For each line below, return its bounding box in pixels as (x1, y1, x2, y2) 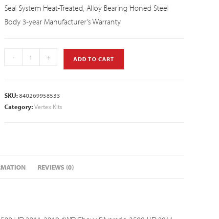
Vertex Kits (34, 103, 63, 110)
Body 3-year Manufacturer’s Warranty (4, 17, 121, 26)
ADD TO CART (73, 55, 115, 63)
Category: (4, 103, 35, 110)
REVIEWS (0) (37, 162, 74, 172)
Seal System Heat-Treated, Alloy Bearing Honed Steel (4, 3, 169, 13)
